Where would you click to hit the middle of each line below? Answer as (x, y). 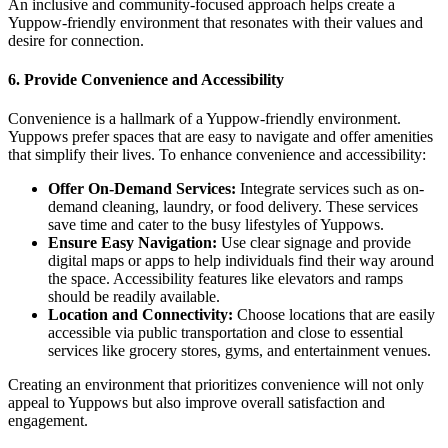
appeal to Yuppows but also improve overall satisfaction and (196, 403)
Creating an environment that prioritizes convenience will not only (216, 385)
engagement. (48, 421)
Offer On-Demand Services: (142, 189)
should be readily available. (134, 297)
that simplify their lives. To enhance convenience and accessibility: (217, 155)
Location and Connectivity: (140, 315)
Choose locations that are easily (334, 315)
